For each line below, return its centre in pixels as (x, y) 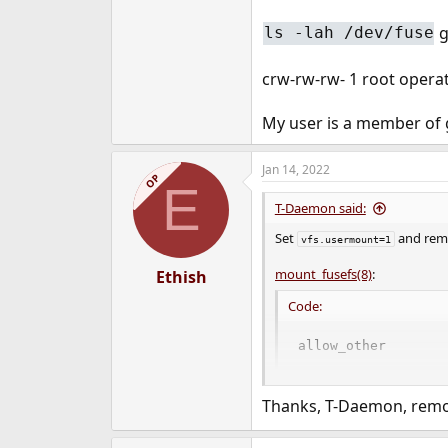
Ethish (181, 277)
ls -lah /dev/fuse (348, 33)
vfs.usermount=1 (345, 239)
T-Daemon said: (320, 208)
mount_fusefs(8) (323, 274)
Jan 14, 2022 (295, 170)
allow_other (341, 345)
